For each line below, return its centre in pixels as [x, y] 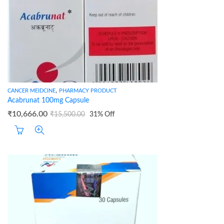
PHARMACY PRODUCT [88, 91]
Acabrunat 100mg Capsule [48, 100]
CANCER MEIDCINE [31, 91]
